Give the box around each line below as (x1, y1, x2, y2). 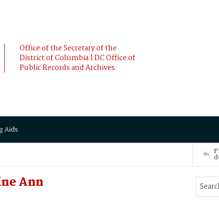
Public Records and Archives (20, 62, 115, 74)
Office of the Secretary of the (20, 43, 117, 54)
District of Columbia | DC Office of (20, 52, 135, 64)
